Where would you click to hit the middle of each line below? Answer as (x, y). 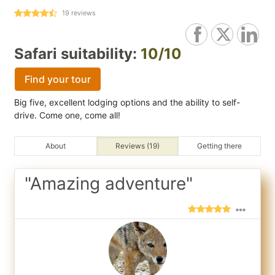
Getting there (220, 146)
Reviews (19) (137, 146)
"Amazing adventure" (109, 184)
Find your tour (58, 79)
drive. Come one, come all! (67, 115)
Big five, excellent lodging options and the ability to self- (127, 102)
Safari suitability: (77, 54)
